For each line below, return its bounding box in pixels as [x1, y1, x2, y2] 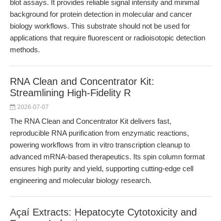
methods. [10, 45, 40, 54]
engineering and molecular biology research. [10, 176, 151, 184]
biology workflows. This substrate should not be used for [10, 22, 190, 30]
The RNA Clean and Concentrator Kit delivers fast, [10, 117, 171, 125]
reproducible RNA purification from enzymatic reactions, [10, 129, 189, 137]
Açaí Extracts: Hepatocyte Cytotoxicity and [10, 207, 197, 218]
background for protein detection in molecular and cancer [10, 10, 192, 18]
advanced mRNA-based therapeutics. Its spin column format [10, 152, 205, 161]
